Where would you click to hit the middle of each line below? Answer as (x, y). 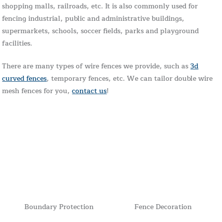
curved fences (25, 78)
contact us (89, 91)
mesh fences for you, (37, 91)
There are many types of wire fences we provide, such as (96, 66)
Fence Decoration (163, 207)
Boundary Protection (59, 207)
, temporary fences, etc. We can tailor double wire (130, 78)
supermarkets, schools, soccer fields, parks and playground (101, 31)
